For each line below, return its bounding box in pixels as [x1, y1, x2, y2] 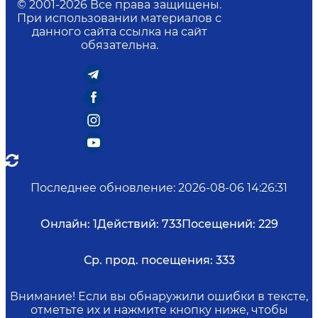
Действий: [97, 217, 159, 231]
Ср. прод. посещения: [83, 253, 213, 268]
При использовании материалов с [17, 11, 221, 26]
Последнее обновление [31, 181, 173, 195]
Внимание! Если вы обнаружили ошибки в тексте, [10, 290, 308, 304]
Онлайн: [40, 217, 90, 231]
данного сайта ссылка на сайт [31, 25, 207, 39]
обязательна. [80, 38, 158, 53]
